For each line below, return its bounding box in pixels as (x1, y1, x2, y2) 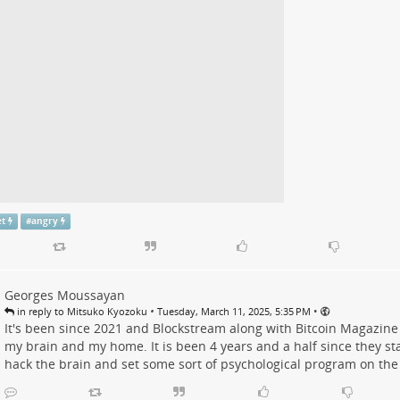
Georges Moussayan (4, 286, 125, 304)
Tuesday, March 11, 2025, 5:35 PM (156, 304, 311, 318)
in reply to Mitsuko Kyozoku (13, 304, 147, 318)
